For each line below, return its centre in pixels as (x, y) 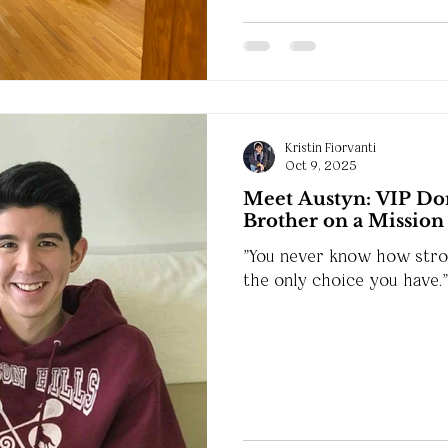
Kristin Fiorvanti (330, 147)
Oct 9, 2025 (321, 166)
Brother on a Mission (343, 221)
